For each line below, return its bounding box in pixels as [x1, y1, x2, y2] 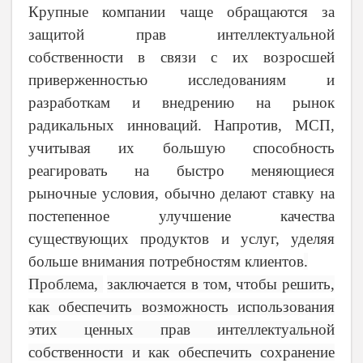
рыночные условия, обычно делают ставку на [28, 185, 335, 203]
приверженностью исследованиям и [28, 71, 335, 89]
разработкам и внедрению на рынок [28, 94, 335, 112]
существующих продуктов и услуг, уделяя [28, 230, 335, 248]
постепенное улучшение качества [28, 207, 335, 225]
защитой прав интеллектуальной [28, 26, 335, 44]
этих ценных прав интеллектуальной [28, 321, 335, 339]
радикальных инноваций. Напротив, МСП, [28, 117, 335, 135]
